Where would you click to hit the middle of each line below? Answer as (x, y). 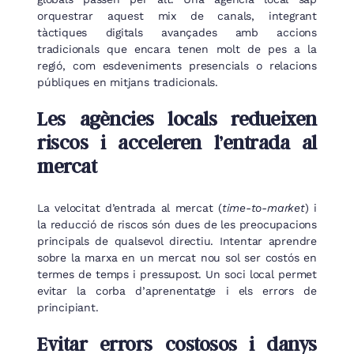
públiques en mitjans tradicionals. (128, 83)
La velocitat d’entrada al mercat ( (130, 207)
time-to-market (263, 207)
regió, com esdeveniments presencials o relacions (177, 66)
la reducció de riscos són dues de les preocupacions (177, 224)
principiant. (68, 307)
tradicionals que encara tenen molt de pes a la (177, 49)
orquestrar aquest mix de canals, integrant (177, 16)
